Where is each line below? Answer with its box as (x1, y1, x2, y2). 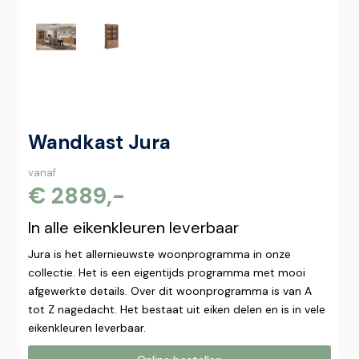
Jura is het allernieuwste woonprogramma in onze (28, 247, 291, 261)
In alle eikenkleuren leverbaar (28, 217, 239, 238)
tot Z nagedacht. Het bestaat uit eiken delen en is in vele (28, 302, 325, 317)
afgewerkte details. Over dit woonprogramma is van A (28, 284, 312, 298)
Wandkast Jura (28, 130, 171, 155)
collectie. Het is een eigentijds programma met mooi (28, 265, 305, 280)
